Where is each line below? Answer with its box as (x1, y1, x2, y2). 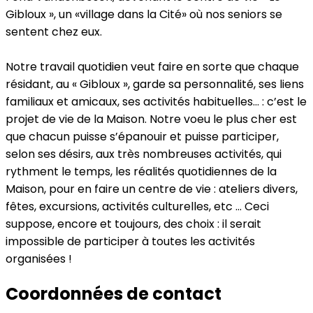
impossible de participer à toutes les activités (6, 233, 255, 249)
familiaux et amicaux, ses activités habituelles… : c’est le (6, 94, 307, 110)
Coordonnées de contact (6, 282, 221, 305)
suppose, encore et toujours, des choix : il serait (6, 216, 261, 232)
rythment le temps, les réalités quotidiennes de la (6, 163, 277, 180)
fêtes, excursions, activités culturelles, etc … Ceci (6, 198, 269, 214)
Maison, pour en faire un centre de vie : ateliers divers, (6, 181, 298, 197)
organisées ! (6, 251, 72, 267)
